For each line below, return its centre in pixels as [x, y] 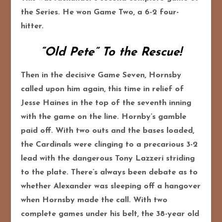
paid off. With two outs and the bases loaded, [108, 131]
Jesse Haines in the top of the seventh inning [106, 103]
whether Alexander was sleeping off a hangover [111, 186]
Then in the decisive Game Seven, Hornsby [101, 75]
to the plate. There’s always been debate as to [110, 172]
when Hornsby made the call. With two [94, 200]
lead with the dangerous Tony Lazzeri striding [108, 158]
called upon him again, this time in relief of [103, 89]
